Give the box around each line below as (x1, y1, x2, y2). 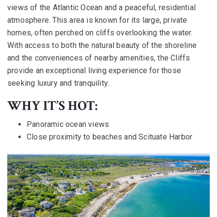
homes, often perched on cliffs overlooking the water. (7, 28, 193, 37)
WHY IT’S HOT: (7, 96, 98, 115)
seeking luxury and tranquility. (7, 78, 109, 88)
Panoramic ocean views (27, 119, 109, 129)
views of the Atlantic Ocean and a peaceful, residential (7, 2, 196, 12)
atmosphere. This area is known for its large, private (7, 15, 187, 25)
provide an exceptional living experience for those (7, 65, 182, 75)
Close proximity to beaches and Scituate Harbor (27, 132, 193, 141)
